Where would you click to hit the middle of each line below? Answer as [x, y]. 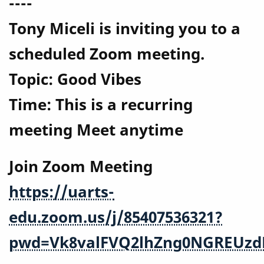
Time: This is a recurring [101, 105]
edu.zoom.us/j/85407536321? [116, 217]
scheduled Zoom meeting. [107, 54]
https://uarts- [62, 192]
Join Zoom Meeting [81, 167]
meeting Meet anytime [96, 130]
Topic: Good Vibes [75, 80]
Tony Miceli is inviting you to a [125, 29]
